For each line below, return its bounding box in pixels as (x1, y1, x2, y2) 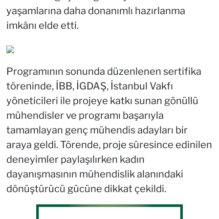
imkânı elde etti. (6, 20, 79, 32)
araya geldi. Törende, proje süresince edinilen (6, 139, 212, 151)
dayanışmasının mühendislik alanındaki (6, 168, 183, 180)
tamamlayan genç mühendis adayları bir (6, 124, 188, 136)
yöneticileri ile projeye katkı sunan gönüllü (6, 95, 198, 107)
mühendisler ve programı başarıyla (6, 109, 164, 122)
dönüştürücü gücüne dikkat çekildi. (6, 183, 166, 195)
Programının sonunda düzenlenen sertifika (6, 66, 201, 78)
